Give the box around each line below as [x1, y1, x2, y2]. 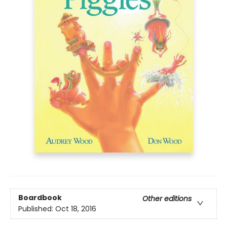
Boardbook [18, 193, 62, 203]
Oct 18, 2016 [55, 204, 96, 214]
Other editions [142, 194, 192, 204]
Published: [18, 204, 55, 214]
